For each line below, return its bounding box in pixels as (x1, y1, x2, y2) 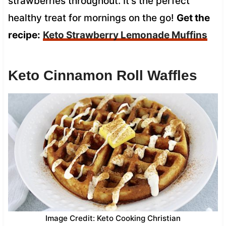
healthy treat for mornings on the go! (8, 12, 177, 24)
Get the (176, 12, 210, 24)
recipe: (8, 29, 40, 41)
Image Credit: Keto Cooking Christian (45, 213, 181, 223)
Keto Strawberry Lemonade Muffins (42, 29, 207, 41)
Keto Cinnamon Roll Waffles (8, 67, 197, 83)
